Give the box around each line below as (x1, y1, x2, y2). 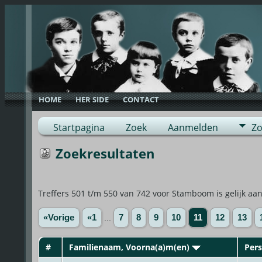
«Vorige (43, 212, 74, 222)
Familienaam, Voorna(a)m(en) (68, 241, 192, 253)
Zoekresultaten (55, 144, 154, 162)
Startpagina (53, 121, 105, 134)
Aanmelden (167, 121, 218, 134)
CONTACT (123, 94, 160, 105)
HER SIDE (75, 94, 109, 105)
